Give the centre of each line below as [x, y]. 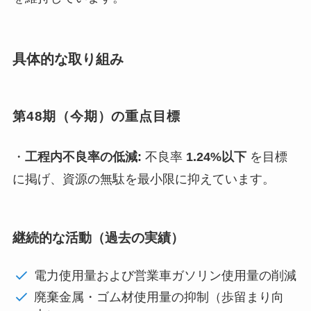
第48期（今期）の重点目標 [96, 117]
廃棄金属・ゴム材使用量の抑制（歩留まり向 [159, 297]
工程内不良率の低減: [83, 157]
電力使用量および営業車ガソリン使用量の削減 [166, 276]
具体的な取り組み [68, 59]
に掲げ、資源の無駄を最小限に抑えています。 [143, 179]
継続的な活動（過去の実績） [98, 238]
